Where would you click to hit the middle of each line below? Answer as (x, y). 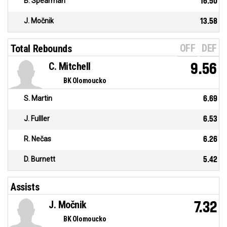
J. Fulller (37, 119)
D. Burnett (40, 159)
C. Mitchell (70, 67)
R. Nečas (37, 139)
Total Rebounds (41, 49)
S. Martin (38, 99)
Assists (25, 187)
